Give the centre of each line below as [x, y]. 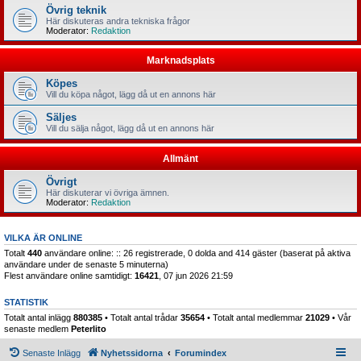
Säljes [61, 117]
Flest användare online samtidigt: [69, 275]
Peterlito [89, 328]
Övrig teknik [76, 10]
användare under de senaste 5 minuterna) [86, 264]
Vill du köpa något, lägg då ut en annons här [131, 94]
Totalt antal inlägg [39, 317]
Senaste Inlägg [52, 353]
